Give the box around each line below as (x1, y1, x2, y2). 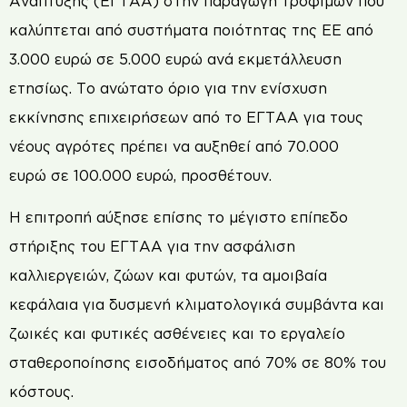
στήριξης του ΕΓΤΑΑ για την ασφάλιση (9, 238, 295, 255)
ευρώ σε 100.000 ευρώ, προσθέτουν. (9, 166, 272, 184)
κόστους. (9, 383, 74, 401)
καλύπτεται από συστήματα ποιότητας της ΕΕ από (9, 21, 373, 38)
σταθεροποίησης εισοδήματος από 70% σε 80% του (9, 354, 386, 372)
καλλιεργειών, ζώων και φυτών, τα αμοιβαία (9, 267, 327, 284)
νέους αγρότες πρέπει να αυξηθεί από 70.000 (9, 137, 339, 154)
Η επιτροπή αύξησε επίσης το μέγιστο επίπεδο (9, 209, 348, 226)
